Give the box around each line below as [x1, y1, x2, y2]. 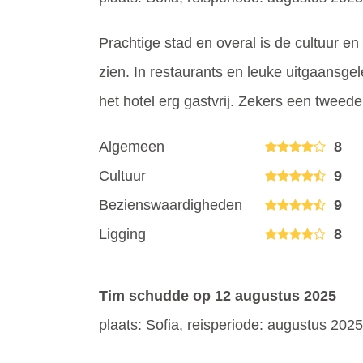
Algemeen [99, 138, 164, 155]
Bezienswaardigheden [99, 196, 242, 213]
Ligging [99, 225, 146, 242]
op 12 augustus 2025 [193, 287, 336, 304]
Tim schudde [99, 287, 193, 304]
